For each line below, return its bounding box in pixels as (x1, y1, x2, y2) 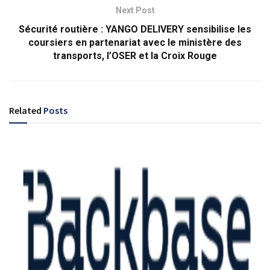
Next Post (115, 5, 155, 16)
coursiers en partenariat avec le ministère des (28, 37, 242, 49)
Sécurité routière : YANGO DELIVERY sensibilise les (19, 24, 251, 36)
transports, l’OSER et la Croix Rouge (53, 50, 217, 62)
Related (9, 104, 42, 117)
